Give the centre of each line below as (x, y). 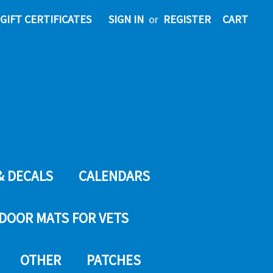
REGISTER (187, 19)
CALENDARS (114, 176)
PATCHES (114, 260)
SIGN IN (126, 19)
